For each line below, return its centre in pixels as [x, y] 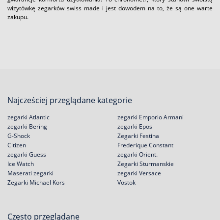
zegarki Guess [27, 154]
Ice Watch [21, 164]
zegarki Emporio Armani [151, 117]
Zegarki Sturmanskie [146, 164]
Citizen [17, 145]
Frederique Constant [145, 145]
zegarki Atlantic [28, 117]
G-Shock [19, 136]
